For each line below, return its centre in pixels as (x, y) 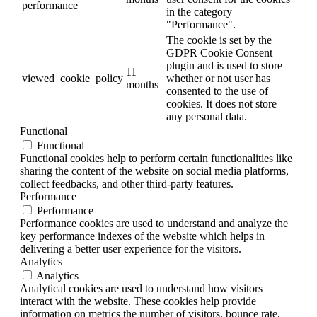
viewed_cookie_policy (73, 78)
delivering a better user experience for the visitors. (131, 248)
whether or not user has (218, 78)
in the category (199, 11)
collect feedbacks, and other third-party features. (127, 183)
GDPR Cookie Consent (219, 52)
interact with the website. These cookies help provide (138, 301)
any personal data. (207, 116)
